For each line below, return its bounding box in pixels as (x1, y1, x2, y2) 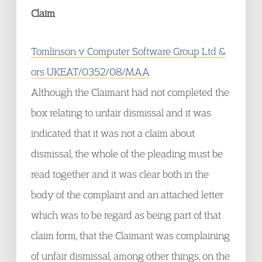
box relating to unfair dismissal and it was (31, 106, 211, 119)
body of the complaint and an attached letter (31, 188, 223, 201)
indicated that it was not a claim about (31, 127, 195, 139)
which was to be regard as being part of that (31, 209, 221, 221)
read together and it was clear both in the (31, 168, 209, 180)
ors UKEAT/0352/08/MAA (31, 65, 150, 78)
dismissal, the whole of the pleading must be (31, 147, 223, 160)
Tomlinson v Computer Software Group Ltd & (31, 45, 226, 57)
